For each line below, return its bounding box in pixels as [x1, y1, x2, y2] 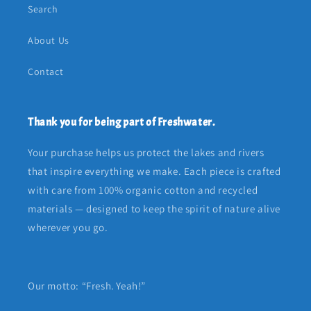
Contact [28, 65, 64, 78]
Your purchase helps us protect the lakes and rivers [28, 146, 264, 159]
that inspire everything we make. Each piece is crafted [28, 165, 281, 178]
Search [28, 3, 58, 15]
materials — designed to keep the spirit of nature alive [28, 202, 281, 215]
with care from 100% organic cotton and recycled [28, 183, 258, 196]
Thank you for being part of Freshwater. [28, 115, 215, 129]
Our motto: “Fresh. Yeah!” [28, 279, 146, 292]
